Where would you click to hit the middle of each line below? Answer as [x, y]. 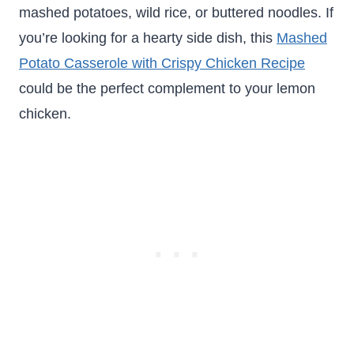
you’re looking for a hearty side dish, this [148, 38]
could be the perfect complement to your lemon [167, 88]
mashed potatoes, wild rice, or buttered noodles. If [176, 13]
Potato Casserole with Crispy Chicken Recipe [162, 63]
